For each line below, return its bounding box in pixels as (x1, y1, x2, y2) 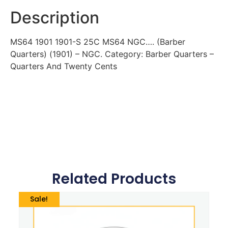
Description (10, 8, 99, 28)
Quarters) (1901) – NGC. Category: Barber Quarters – (10, 49, 214, 60)
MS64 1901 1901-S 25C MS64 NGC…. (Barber (10, 37, 185, 47)
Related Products (52, 169, 176, 189)
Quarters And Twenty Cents (10, 61, 117, 72)
